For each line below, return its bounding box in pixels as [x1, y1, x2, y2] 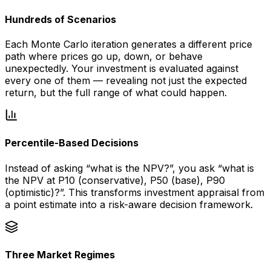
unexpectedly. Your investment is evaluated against [5, 62, 238, 75]
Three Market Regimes [5, 248, 115, 261]
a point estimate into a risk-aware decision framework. [5, 198, 253, 211]
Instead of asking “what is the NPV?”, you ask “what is [5, 162, 254, 174]
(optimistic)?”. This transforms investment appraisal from [5, 186, 264, 198]
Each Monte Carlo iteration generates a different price [5, 38, 252, 51]
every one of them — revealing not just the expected [5, 74, 247, 87]
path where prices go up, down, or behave [5, 50, 203, 63]
